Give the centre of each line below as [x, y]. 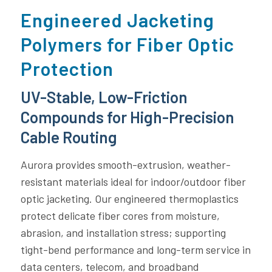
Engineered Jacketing [117, 20]
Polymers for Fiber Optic [127, 44]
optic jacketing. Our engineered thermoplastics [129, 199]
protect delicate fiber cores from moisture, [120, 216]
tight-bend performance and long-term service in [135, 250]
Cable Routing [69, 137]
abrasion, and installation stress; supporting [123, 233]
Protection [67, 69]
